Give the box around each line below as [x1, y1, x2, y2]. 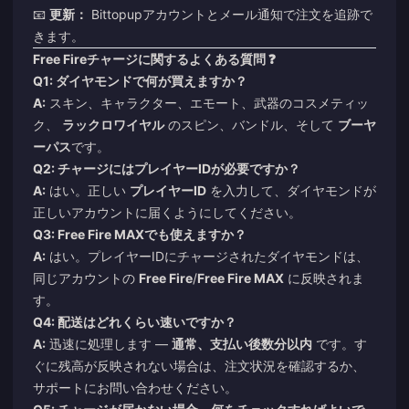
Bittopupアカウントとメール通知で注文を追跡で [88, 5, 372, 22]
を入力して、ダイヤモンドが [206, 182, 376, 198]
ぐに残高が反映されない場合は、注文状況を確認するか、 [33, 357, 365, 373]
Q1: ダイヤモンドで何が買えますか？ [33, 72, 247, 89]
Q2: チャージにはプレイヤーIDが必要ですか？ [33, 160, 300, 176]
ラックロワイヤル [62, 116, 164, 132]
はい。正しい [46, 182, 130, 198]
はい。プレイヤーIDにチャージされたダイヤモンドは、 [46, 247, 369, 264]
